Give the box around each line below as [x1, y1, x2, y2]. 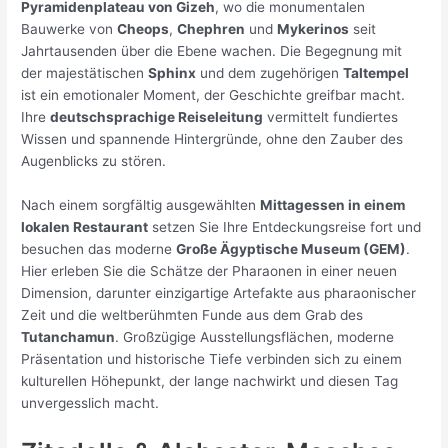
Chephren [177, 21, 246, 38]
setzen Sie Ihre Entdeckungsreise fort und [148, 219, 422, 236]
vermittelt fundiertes [263, 109, 399, 126]
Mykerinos [277, 21, 350, 38]
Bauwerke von [21, 21, 118, 38]
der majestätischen [21, 65, 149, 82]
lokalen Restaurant [21, 219, 149, 236]
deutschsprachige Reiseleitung [50, 109, 264, 126]
